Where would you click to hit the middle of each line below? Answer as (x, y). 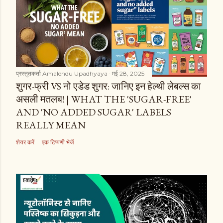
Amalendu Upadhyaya (75, 74)
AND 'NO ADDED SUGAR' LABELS (94, 112)
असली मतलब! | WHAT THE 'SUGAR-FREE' (104, 99)
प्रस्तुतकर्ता (29, 74)
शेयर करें (25, 142)
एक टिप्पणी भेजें (58, 142)
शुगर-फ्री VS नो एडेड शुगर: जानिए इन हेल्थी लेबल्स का (109, 86)
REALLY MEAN (51, 125)
